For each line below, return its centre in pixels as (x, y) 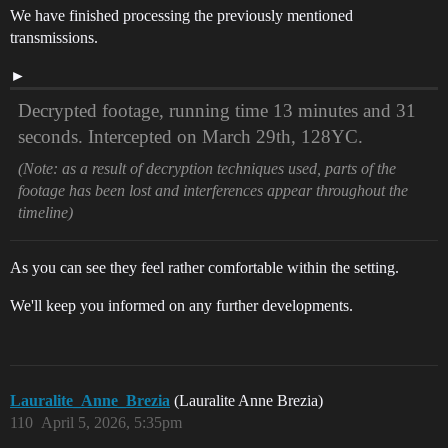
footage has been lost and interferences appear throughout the (213, 190)
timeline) (45, 212)
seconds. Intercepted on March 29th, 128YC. (190, 136)
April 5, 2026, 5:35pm (111, 422)
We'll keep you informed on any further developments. (181, 305)
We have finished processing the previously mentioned (181, 15)
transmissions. (54, 37)
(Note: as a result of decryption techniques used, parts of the (207, 168)
